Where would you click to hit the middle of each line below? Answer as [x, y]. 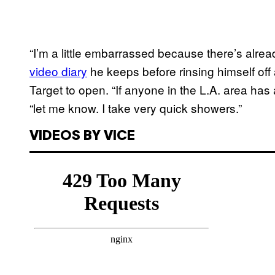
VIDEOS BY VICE [82, 137]
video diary [58, 71]
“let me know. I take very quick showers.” [136, 108]
